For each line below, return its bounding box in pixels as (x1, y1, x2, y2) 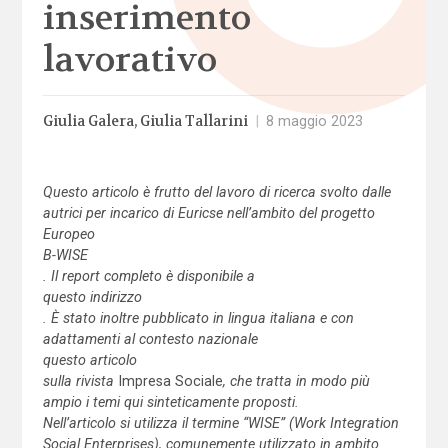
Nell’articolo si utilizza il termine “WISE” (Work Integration (42, 414, 399, 431)
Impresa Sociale (117, 372, 223, 389)
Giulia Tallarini (140, 111, 249, 131)
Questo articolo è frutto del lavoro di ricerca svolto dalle (42, 183, 391, 200)
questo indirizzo (42, 288, 142, 305)
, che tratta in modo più (222, 372, 370, 389)
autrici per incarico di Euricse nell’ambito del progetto (42, 204, 375, 221)
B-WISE (42, 246, 88, 263)
